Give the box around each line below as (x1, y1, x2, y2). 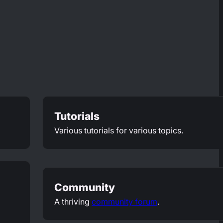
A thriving (54, 197, 92, 207)
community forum (92, 197, 158, 207)
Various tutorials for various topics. (54, 126, 184, 136)
